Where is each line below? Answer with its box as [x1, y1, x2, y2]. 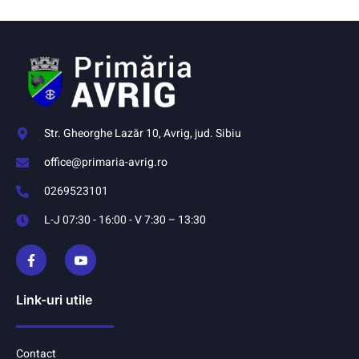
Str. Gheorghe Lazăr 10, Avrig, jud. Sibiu [44, 125, 241, 143]
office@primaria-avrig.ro [44, 154, 167, 171]
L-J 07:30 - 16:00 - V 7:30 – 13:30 [44, 212, 206, 229]
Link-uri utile [16, 291, 92, 308]
